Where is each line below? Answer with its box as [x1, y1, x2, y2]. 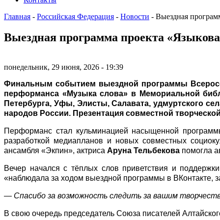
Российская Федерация [37, 12, 114, 21]
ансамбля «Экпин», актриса [4, 146, 107, 155]
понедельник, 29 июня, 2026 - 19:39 [4, 62, 123, 71]
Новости [120, 12, 149, 21]
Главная [4, 12, 30, 21]
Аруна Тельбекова [107, 146, 180, 155]
